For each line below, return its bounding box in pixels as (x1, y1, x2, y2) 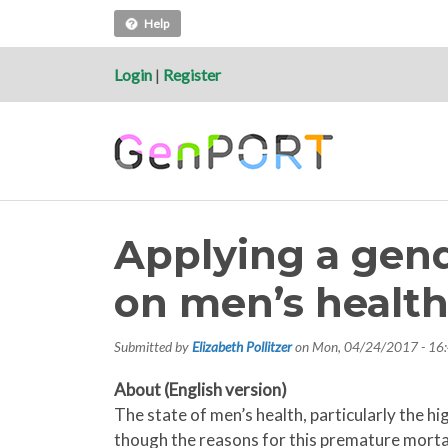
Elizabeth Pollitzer (192, 338, 292, 356)
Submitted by (114, 338, 192, 356)
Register (163, 64, 221, 84)
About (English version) (114, 379, 287, 401)
